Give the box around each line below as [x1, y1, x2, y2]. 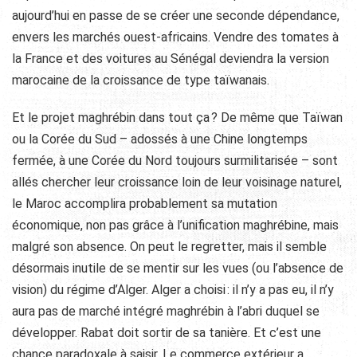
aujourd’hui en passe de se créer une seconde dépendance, [12, 7, 339, 23]
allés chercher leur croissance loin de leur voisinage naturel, [12, 174, 342, 190]
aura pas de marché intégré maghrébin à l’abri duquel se [12, 303, 320, 319]
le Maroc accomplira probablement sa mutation [12, 195, 277, 211]
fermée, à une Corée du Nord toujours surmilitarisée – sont [12, 152, 338, 168]
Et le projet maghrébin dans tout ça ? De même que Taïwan [12, 109, 343, 125]
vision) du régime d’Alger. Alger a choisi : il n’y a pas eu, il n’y [12, 281, 334, 297]
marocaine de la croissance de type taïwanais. [12, 72, 269, 88]
